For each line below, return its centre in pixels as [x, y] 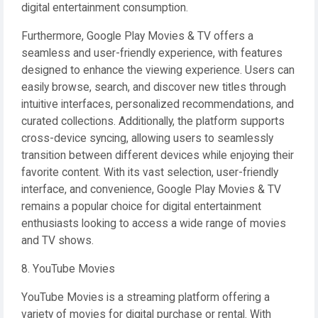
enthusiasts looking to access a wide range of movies [154, 224]
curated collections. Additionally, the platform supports [153, 121]
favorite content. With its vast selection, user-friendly [150, 172]
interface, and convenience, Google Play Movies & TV [151, 190]
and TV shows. [57, 241]
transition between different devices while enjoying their [158, 155]
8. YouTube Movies [68, 269]
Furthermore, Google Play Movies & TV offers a [137, 36]
